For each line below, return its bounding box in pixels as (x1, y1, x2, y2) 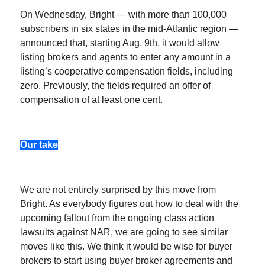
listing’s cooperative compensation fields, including (20, 66, 233, 77)
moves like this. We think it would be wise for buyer (20, 241, 232, 252)
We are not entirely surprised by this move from (20, 185, 216, 195)
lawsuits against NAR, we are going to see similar (20, 227, 228, 238)
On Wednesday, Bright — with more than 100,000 (20, 9, 227, 20)
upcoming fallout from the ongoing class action (20, 213, 214, 224)
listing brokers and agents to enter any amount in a (20, 52, 231, 63)
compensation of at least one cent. (20, 95, 163, 105)
